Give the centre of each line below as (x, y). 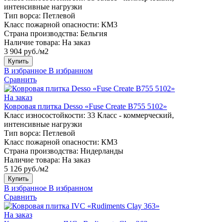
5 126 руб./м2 (26, 168)
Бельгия (94, 33)
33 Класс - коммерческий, (131, 115)
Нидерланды (102, 151)
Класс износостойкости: (45, 115)
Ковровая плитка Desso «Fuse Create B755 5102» (85, 106)
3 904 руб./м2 (26, 51)
